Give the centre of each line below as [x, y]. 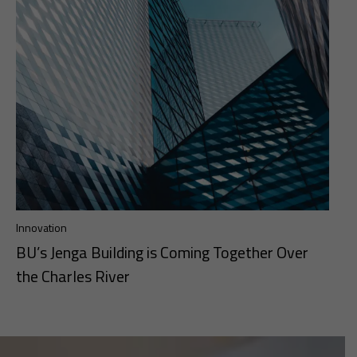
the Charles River [73, 276]
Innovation [41, 228]
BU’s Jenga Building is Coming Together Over [162, 252]
